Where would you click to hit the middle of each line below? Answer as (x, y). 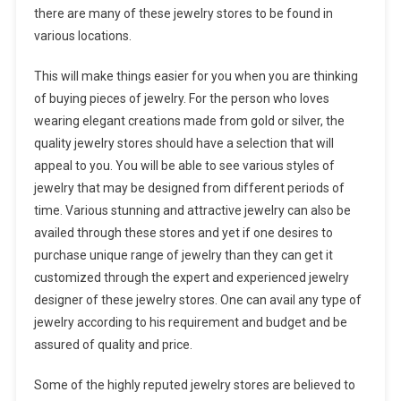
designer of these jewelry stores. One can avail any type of (197, 300)
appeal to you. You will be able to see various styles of (184, 166)
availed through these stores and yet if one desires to (183, 233)
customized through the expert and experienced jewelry (191, 278)
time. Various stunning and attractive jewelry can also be (192, 211)
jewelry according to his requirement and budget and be (190, 323)
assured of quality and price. (113, 345)
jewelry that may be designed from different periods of (189, 188)
